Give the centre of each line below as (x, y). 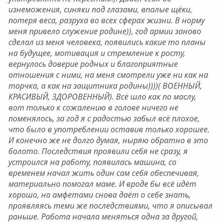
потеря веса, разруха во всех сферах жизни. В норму (106, 20)
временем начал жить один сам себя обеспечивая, (104, 173)
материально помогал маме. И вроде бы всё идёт (102, 184)
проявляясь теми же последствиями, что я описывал (110, 206)
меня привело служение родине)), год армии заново (105, 31)
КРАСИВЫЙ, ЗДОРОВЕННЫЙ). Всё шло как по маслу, (102, 97)
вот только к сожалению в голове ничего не (93, 108)
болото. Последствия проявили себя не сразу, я (98, 151)
